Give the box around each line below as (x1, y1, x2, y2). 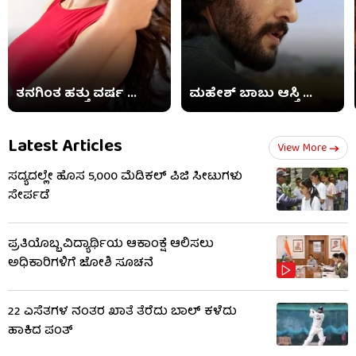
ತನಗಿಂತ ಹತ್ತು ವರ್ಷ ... (16, 83, 137, 106)
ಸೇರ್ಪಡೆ (8, 185, 50, 207)
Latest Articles (8, 131, 122, 163)
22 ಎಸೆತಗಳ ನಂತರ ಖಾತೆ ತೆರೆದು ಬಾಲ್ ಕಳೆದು (8, 301, 237, 323)
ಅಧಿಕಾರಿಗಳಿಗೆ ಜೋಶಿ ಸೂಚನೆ (8, 253, 153, 274)
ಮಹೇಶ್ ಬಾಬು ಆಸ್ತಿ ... (189, 83, 313, 106)
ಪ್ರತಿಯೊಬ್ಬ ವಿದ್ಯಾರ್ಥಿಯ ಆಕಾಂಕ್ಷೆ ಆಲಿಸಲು (8, 234, 214, 255)
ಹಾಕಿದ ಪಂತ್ (8, 320, 73, 342)
